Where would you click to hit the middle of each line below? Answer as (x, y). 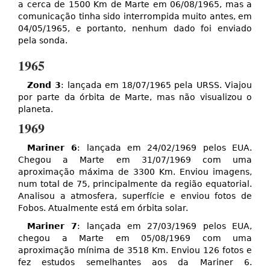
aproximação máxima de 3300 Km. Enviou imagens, (135, 172)
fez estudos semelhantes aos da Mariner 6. (135, 262)
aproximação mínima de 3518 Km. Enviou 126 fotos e (135, 250)
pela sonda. (43, 41)
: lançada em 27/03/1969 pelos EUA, (165, 226)
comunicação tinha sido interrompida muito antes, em (135, 17)
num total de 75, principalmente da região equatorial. (135, 184)
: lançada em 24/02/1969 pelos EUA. (165, 148)
